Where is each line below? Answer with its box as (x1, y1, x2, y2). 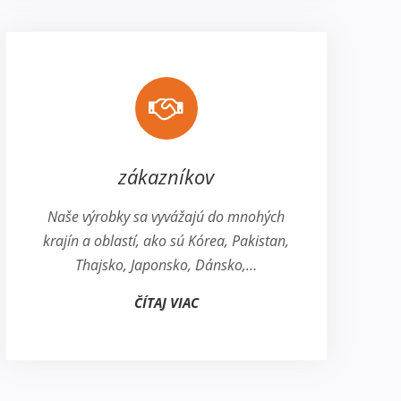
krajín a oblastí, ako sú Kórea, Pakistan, (43, 231, 290, 252)
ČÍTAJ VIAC (133, 294, 199, 312)
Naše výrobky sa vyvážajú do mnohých (47, 207, 286, 227)
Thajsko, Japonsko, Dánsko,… (75, 255, 258, 276)
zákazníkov (118, 163, 215, 191)
